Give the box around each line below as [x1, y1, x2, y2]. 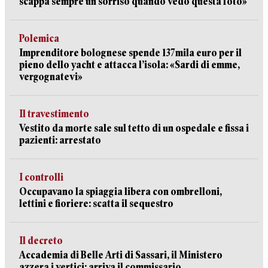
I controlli [19, 172, 63, 183]
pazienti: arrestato [19, 135, 101, 146]
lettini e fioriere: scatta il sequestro [19, 198, 173, 209]
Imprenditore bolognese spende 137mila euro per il [19, 47, 242, 59]
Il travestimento [19, 108, 89, 120]
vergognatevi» [19, 71, 83, 83]
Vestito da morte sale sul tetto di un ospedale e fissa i [19, 123, 249, 134]
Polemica [19, 33, 59, 44]
